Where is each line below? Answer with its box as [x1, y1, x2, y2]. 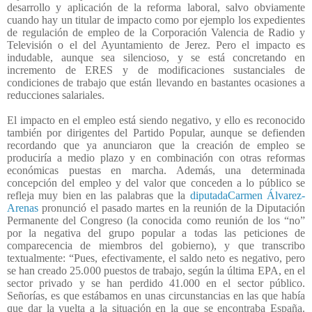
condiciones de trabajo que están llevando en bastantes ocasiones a [7, 76, 305, 88]
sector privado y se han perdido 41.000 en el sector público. [7, 276, 305, 289]
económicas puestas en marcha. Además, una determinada [7, 164, 305, 176]
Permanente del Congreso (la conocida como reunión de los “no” [7, 214, 305, 226]
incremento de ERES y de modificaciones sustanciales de [7, 63, 305, 76]
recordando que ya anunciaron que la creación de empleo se [7, 139, 305, 151]
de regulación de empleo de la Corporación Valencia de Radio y [7, 26, 305, 38]
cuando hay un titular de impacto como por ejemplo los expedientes [7, 13, 305, 26]
